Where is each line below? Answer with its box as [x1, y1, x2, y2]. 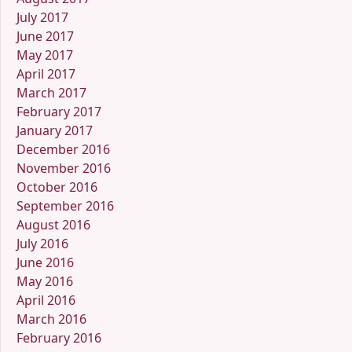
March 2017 [16, 83, 86, 101]
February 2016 [16, 328, 101, 346]
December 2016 [16, 140, 110, 158]
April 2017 [16, 64, 75, 82]
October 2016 [16, 178, 97, 196]
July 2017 [16, 8, 68, 26]
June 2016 [16, 253, 74, 271]
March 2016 [16, 310, 86, 328]
